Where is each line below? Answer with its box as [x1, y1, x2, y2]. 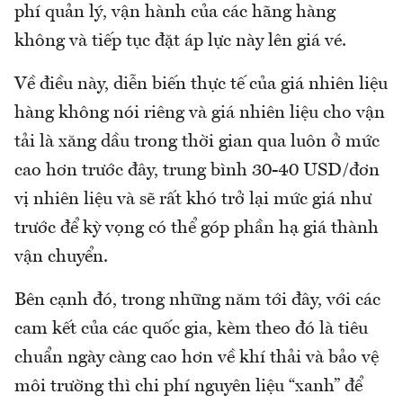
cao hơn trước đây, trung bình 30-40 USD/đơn [14, 162, 380, 181]
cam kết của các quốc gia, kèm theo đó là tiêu [14, 320, 368, 339]
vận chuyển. [14, 248, 108, 267]
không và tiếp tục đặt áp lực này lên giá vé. [14, 32, 346, 51]
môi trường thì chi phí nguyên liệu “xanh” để [14, 378, 363, 397]
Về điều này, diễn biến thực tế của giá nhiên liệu [14, 76, 388, 94]
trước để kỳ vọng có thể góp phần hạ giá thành [14, 219, 379, 238]
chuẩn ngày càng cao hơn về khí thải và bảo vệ [14, 349, 379, 368]
